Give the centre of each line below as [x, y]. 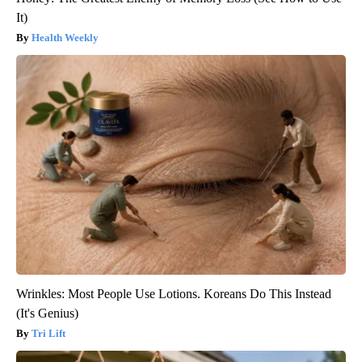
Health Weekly [65, 38]
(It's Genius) [47, 314]
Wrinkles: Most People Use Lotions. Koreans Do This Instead [174, 294]
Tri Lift [48, 334]
